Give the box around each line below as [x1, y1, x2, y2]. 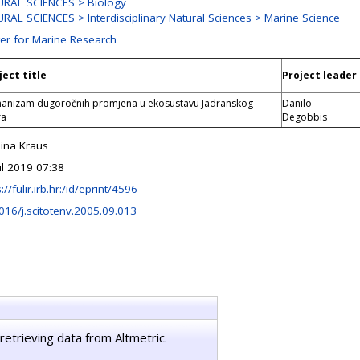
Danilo [282, 96, 312, 110]
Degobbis [282, 110, 327, 124]
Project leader [282, 68, 357, 82]
